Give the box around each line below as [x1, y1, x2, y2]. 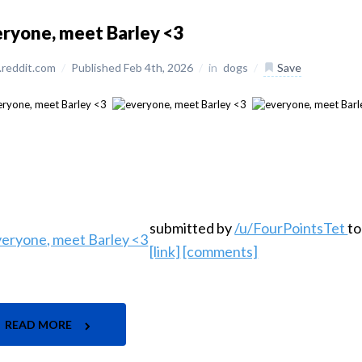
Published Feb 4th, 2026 [71, 61, 196, 74]
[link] [149, 242, 181, 261]
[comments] [183, 242, 259, 261]
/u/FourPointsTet [234, 219, 348, 238]
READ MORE [5, 318, 75, 332]
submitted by [149, 219, 235, 238]
